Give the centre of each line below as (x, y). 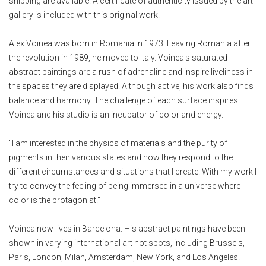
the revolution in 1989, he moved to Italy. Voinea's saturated (118, 58)
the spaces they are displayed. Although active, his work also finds (131, 86)
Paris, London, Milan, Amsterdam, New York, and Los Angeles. (124, 257)
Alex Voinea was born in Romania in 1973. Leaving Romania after (130, 43)
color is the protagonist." (55, 200)
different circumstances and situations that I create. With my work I (133, 172)
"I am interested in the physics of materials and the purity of (118, 143)
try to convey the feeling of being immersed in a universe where (125, 186)
